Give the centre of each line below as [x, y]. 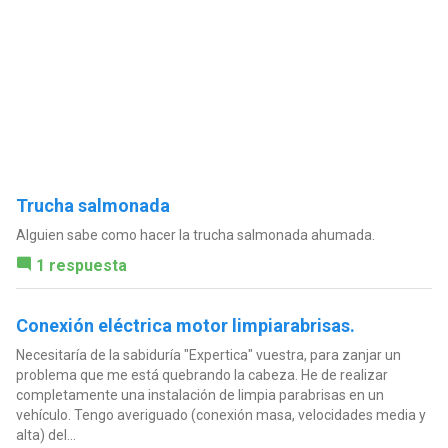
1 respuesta [81, 266]
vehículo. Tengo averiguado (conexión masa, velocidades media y [220, 415]
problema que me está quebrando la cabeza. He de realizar [201, 375]
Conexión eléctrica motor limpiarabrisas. [185, 326]
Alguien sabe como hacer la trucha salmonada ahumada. [195, 235]
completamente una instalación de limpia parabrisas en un [199, 395]
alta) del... [45, 435]
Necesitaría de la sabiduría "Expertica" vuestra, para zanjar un [208, 355]
